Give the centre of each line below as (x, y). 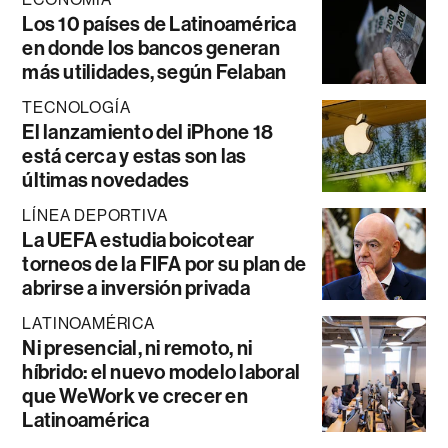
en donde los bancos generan (151, 47)
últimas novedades (106, 179)
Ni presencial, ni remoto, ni (137, 347)
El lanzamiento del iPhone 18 (148, 131)
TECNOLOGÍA (76, 107)
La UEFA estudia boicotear (138, 239)
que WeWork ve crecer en (135, 395)
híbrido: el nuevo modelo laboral (161, 371)
